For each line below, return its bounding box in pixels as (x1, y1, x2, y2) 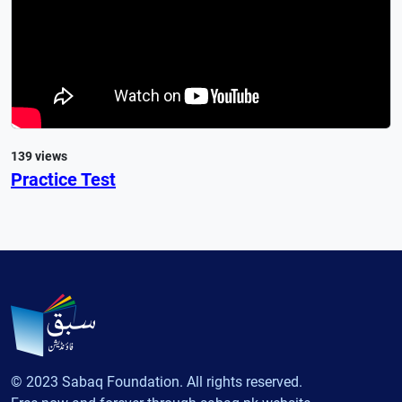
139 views (11, 148, 67, 163)
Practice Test (11, 168, 116, 190)
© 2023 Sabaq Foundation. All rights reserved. (11, 373, 302, 390)
